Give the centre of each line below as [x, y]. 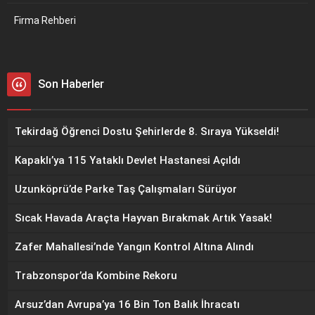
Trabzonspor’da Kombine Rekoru [96, 275]
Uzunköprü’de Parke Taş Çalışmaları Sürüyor [126, 189]
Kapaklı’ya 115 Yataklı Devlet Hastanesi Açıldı [128, 160]
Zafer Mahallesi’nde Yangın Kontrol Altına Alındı [134, 246]
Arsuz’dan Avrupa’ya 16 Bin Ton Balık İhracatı [127, 304]
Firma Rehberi [45, 20]
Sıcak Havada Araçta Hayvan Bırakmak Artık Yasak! [143, 218]
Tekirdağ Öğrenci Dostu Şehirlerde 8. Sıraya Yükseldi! [147, 131]
